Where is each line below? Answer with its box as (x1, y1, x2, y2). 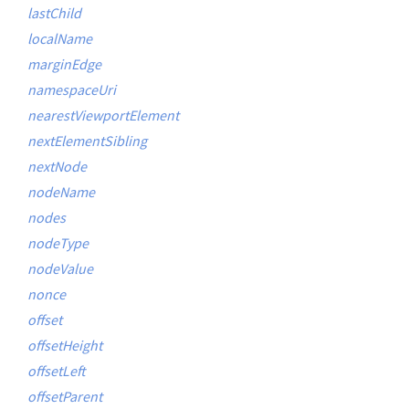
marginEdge (27, 55, 101, 73)
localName (27, 29, 92, 47)
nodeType (27, 234, 89, 252)
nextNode (27, 157, 87, 175)
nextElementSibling (27, 131, 147, 150)
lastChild (27, 4, 81, 22)
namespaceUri (27, 80, 116, 99)
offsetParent (27, 387, 102, 405)
